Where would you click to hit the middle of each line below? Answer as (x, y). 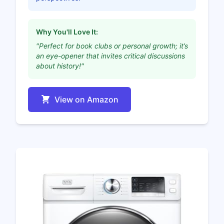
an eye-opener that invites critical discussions (110, 56)
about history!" (60, 66)
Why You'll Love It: (67, 32)
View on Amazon (86, 100)
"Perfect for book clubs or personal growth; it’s (112, 46)
